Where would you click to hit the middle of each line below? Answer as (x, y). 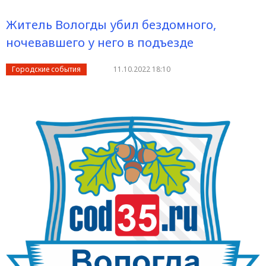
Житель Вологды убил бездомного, (111, 25)
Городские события (46, 69)
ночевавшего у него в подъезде (100, 42)
